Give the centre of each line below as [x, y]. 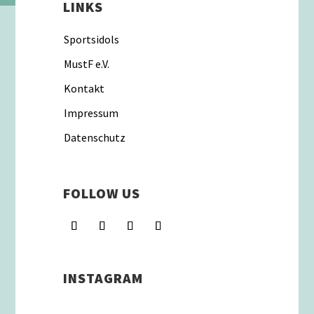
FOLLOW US [101, 193]
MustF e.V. [86, 64]
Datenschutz [94, 138]
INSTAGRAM [103, 278]
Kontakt [84, 89]
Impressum [91, 113]
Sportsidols [91, 40]
